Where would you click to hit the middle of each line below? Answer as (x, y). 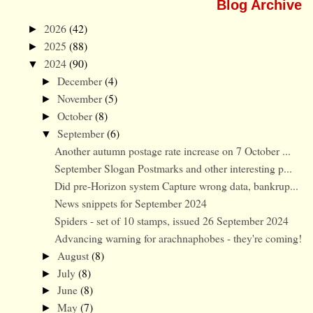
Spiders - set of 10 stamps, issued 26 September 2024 (172, 220)
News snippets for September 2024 (131, 203)
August (74, 255)
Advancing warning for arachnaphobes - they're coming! (179, 238)
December (81, 81)
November (81, 99)
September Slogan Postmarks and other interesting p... (174, 168)
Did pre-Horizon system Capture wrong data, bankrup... (177, 185)
